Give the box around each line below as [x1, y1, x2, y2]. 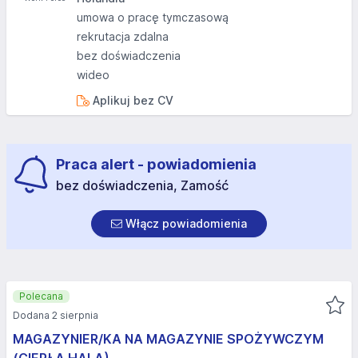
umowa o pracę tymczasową [77, 10, 229, 24]
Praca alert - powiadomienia [56, 156, 257, 173]
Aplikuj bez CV [89, 93, 173, 107]
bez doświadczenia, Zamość [56, 177, 229, 193]
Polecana [19, 290, 63, 302]
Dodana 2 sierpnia [13, 309, 98, 321]
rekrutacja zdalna [77, 30, 169, 43]
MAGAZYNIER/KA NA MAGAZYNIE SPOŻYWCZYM [13, 331, 324, 347]
